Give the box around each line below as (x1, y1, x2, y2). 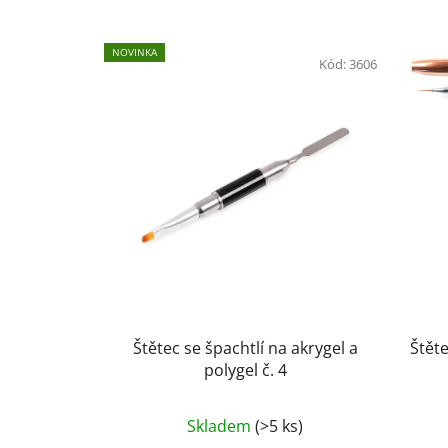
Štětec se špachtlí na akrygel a (132, 336, 358, 359)
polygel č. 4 (203, 358, 287, 381)
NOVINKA (112, 45, 157, 60)
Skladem (187, 414, 256, 437)
